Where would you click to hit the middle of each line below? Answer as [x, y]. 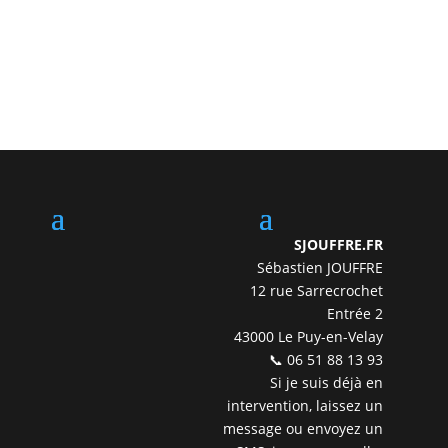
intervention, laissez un [305, 406]
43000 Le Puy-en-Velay [309, 337]
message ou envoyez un [303, 429]
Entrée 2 [355, 314]
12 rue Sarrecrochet [317, 291]
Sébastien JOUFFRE [320, 268]
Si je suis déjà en [327, 383]
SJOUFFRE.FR [339, 245]
